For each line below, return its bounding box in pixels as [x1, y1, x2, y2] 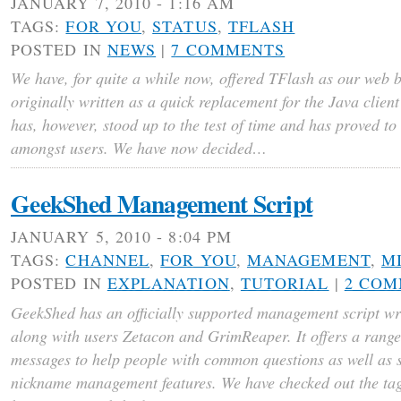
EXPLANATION [107, 272, 230, 294]
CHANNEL [65, 249, 150, 271]
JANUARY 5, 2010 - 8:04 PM [11, 226, 232, 248]
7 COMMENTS [171, 38, 286, 60]
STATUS [152, 14, 218, 37]
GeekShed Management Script [11, 184, 313, 221]
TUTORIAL [240, 272, 329, 294]
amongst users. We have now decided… [11, 137, 267, 159]
